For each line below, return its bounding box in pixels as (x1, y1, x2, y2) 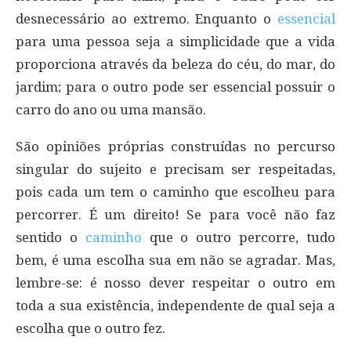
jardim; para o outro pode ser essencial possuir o (16, 78, 335, 95)
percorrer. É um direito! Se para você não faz (16, 206, 335, 223)
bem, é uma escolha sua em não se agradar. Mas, (16, 251, 335, 268)
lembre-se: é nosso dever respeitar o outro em (16, 274, 335, 291)
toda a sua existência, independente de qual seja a (16, 297, 335, 313)
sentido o (16, 229, 85, 245)
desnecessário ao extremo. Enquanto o (16, 10, 277, 27)
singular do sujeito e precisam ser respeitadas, (16, 161, 335, 177)
